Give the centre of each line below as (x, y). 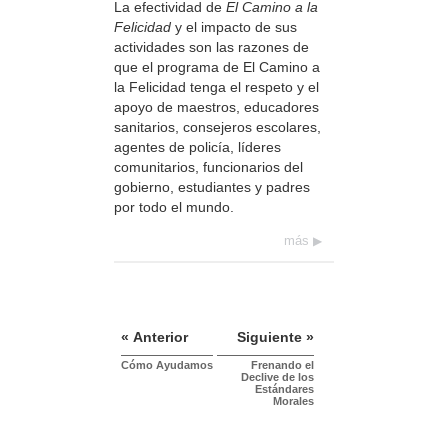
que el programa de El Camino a (217, 66)
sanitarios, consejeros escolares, (217, 126)
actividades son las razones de (211, 46)
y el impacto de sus (234, 26)
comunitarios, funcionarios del (208, 166)
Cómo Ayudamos (167, 364)
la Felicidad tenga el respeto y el (216, 86)
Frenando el (282, 364)
